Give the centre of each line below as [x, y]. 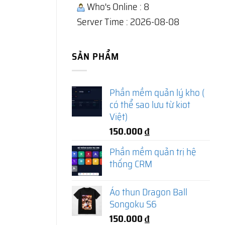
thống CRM [131, 163]
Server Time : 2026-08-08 [128, 21]
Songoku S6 [133, 204]
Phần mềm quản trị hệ [153, 151]
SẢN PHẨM [95, 56]
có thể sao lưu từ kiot [150, 104]
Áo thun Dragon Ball [148, 192]
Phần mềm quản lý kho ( [157, 92]
